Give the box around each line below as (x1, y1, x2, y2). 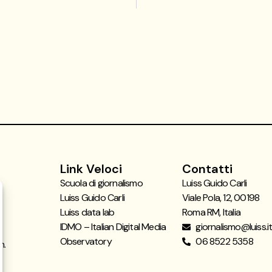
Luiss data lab (59, 206, 115, 219)
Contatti (182, 161, 233, 177)
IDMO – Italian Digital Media (59, 220, 166, 234)
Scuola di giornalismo (59, 177, 143, 190)
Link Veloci (59, 161, 122, 177)
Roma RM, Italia (182, 206, 240, 219)
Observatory (59, 235, 112, 248)
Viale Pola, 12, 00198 (182, 191, 260, 205)
